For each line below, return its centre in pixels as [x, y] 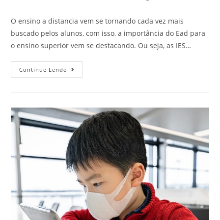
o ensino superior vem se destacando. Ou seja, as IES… [101, 45]
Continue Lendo [43, 69]
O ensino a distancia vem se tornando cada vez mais [97, 21]
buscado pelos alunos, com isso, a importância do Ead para [108, 33]
